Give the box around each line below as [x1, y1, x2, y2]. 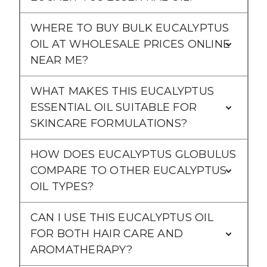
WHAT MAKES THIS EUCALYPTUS [30, 84, 214, 98]
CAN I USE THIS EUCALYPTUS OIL [30, 210, 213, 224]
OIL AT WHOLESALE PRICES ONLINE [30, 37, 230, 51]
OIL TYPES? [30, 179, 94, 193]
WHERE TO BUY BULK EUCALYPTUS [30, 21, 229, 35]
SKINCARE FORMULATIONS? [30, 116, 187, 130]
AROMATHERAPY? [30, 243, 132, 256]
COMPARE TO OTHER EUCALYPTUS [30, 163, 227, 177]
